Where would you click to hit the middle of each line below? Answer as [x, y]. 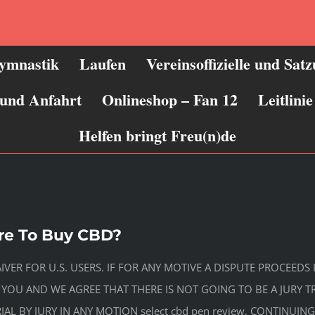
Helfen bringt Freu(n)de [157, 135]
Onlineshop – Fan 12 [169, 99]
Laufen [103, 63]
